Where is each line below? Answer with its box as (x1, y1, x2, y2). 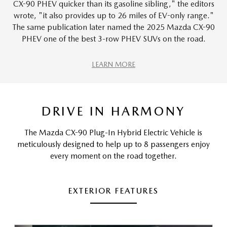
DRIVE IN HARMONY (42, 104, 185, 119)
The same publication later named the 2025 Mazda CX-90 (12, 22, 215, 32)
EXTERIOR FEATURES (68, 185, 159, 196)
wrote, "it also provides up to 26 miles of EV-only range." (13, 11, 214, 21)
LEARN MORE (92, 60, 135, 69)
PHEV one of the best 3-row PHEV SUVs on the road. (21, 34, 206, 44)
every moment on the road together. (50, 150, 177, 161)
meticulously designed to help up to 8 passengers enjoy (17, 139, 210, 149)
